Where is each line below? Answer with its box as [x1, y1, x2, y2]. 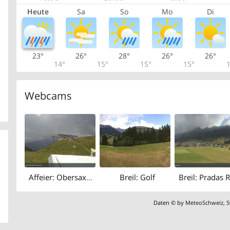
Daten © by [154, 198, 186, 206]
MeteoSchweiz [185, 198, 224, 206]
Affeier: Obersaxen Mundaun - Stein [86, 172, 92, 183]
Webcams [24, 89, 72, 103]
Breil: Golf [119, 172, 155, 183]
